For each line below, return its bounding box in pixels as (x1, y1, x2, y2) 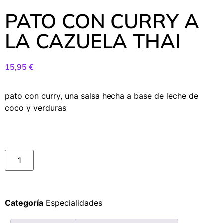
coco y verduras (5, 103, 66, 113)
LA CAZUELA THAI (5, 28, 181, 53)
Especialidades (46, 198, 102, 208)
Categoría (5, 198, 43, 208)
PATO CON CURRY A (5, 8, 199, 33)
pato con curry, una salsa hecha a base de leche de (5, 91, 198, 101)
